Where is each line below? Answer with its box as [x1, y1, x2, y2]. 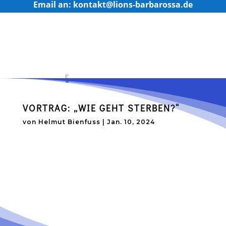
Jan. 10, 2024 [106, 118, 155, 126]
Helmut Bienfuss [38, 118, 100, 126]
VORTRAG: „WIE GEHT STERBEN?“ [22, 102, 180, 114]
